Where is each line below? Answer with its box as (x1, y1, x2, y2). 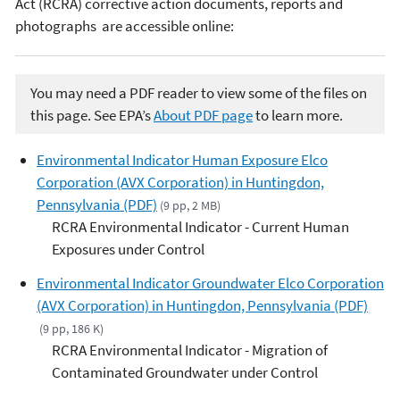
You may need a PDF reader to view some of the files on (30, 82, 367, 103)
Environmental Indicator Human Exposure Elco (37, 150, 328, 171)
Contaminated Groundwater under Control (52, 362, 318, 382)
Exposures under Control (52, 239, 204, 260)
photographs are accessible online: (15, 16, 234, 37)
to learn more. (253, 104, 343, 125)
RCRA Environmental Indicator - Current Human (52, 217, 349, 237)
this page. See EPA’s (30, 104, 154, 125)
